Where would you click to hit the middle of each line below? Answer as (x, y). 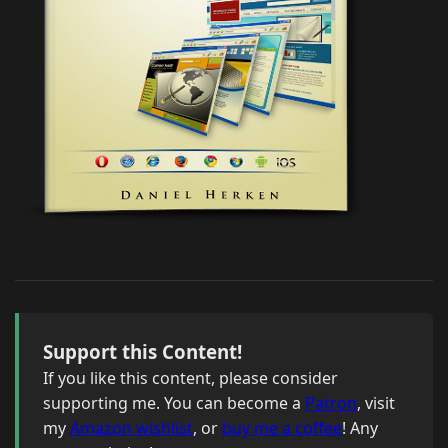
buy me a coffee (282, 428)
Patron (331, 403)
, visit (376, 403)
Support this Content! (142, 352)
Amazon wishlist (131, 428)
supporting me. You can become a (174, 403)
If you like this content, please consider (190, 378)
